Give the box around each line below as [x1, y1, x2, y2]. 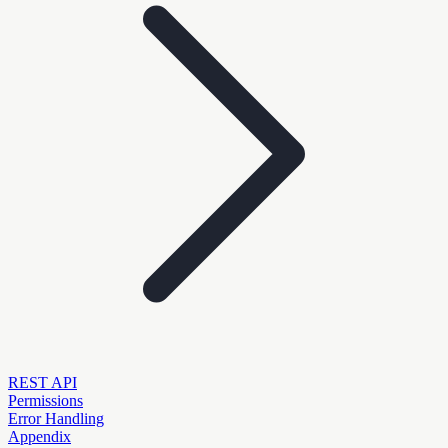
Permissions [8, 391, 83, 409]
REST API [8, 373, 77, 391]
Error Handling [8, 409, 104, 427]
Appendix [8, 427, 71, 445]
